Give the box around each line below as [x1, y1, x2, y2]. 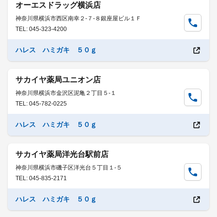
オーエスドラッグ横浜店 [15, 1, 101, 9]
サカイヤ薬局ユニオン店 [15, 76, 101, 84]
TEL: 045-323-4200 [15, 26, 67, 32]
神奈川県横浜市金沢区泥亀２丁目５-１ [15, 90, 116, 96]
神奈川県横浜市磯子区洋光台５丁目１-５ [15, 164, 122, 171]
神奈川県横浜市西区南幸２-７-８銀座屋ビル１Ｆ [15, 15, 141, 22]
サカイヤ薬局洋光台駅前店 [15, 150, 108, 158]
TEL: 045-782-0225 [15, 100, 67, 107]
